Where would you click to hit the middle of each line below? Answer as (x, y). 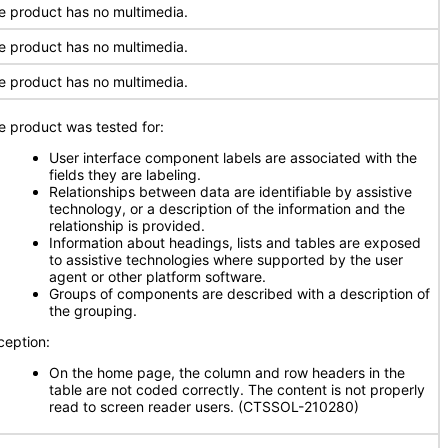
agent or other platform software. (157, 276)
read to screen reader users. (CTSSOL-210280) (204, 406)
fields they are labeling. (125, 174)
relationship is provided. (127, 225)
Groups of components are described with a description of (239, 293)
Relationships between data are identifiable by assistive (230, 191)
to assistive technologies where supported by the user (226, 259)
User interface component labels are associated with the (233, 157)
